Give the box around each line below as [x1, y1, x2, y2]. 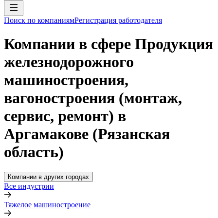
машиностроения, [4, 71, 128, 89]
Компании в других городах [8, 173, 89, 181]
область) [4, 143, 64, 161]
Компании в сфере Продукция [4, 35, 213, 53]
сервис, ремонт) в [4, 107, 126, 125]
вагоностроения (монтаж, [4, 89, 182, 107]
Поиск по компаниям [4, 16, 74, 24]
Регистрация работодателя [74, 16, 162, 24]
